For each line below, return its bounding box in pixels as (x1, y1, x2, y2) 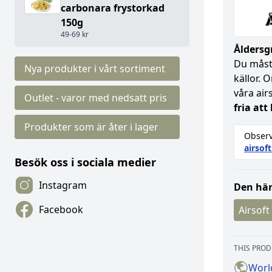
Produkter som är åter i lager (24, 120, 158, 134)
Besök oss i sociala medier (15, 155, 156, 169)
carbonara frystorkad (61, 1, 165, 15)
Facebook (39, 203, 83, 216)
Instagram (39, 178, 87, 192)
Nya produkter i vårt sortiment (24, 62, 165, 75)
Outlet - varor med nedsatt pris (24, 91, 167, 104)
